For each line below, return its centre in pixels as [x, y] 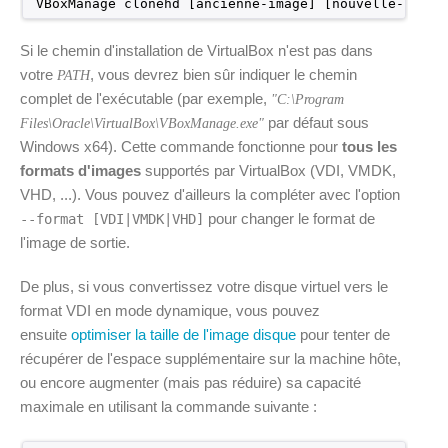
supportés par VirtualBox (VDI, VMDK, [268, 170]
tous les [369, 146]
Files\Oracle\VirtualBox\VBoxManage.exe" [142, 123]
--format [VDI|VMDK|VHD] [112, 219]
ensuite [45, 334]
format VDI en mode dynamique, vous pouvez [170, 310]
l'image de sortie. [75, 242]
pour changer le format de [289, 218]
